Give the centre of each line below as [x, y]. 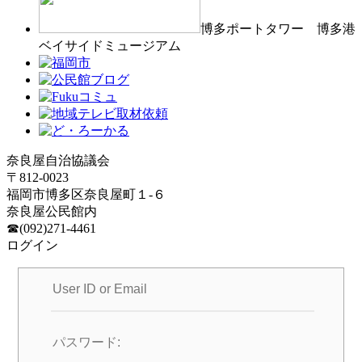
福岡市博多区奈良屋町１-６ [86, 195]
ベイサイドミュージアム [110, 46]
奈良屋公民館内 [52, 212]
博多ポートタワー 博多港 [278, 29]
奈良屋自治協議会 [58, 161]
